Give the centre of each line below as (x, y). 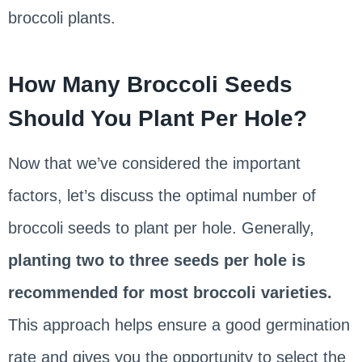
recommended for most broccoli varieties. (170, 292)
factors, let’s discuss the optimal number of (162, 195)
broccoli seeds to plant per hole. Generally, (161, 227)
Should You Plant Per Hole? (157, 118)
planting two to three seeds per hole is (156, 260)
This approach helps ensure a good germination (179, 324)
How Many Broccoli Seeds (150, 84)
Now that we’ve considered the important (154, 163)
